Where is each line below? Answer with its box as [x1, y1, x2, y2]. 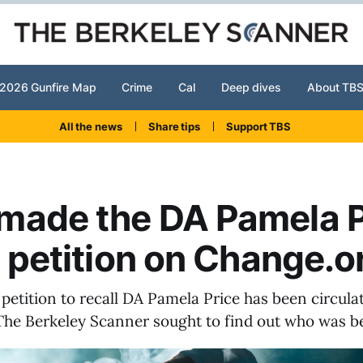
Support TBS [226, 120, 292, 133]
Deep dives [220, 80, 281, 94]
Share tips [147, 120, 201, 133]
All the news [58, 120, 122, 133]
